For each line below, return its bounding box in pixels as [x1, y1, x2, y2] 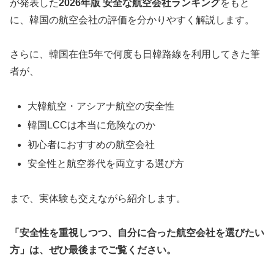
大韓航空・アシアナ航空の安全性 [28, 101, 175, 112]
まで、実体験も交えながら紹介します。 [10, 193, 186, 204]
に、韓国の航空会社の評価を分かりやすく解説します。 [10, 14, 254, 25]
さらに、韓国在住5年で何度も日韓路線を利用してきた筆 [10, 49, 260, 60]
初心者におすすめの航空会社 [28, 139, 155, 150]
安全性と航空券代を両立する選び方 [28, 158, 185, 169]
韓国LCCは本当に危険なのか [28, 120, 156, 131]
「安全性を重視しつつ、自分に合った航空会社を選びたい [10, 228, 264, 239]
